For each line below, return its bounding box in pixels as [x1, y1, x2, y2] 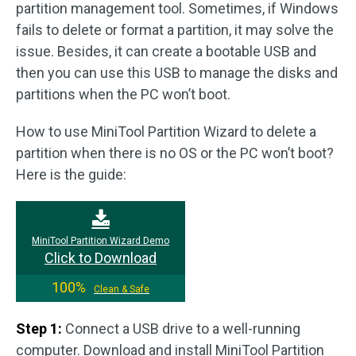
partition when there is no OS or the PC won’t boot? [16, 144, 334, 161]
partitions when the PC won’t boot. [16, 85, 230, 103]
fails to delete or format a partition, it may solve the [16, 21, 334, 38]
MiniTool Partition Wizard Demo [32, 234, 169, 246]
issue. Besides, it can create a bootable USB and [16, 42, 316, 60]
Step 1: [16, 319, 62, 337]
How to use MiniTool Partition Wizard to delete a [16, 122, 316, 140]
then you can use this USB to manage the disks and [16, 64, 338, 81]
